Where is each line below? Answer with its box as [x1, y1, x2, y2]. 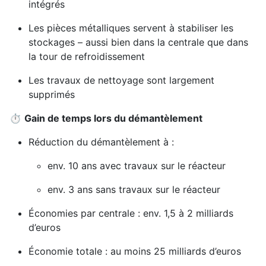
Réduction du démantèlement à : [28, 136, 174, 148]
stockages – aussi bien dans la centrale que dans [28, 36, 248, 49]
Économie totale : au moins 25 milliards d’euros [28, 245, 241, 258]
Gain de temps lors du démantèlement [24, 112, 202, 125]
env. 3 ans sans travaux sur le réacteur [47, 183, 220, 196]
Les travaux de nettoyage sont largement [28, 74, 214, 87]
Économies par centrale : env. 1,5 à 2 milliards [28, 207, 233, 220]
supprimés [28, 88, 75, 101]
